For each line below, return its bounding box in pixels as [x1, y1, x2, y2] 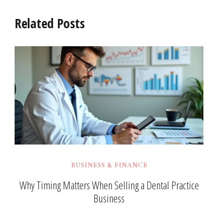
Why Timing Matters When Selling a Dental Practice [19, 177, 199, 192]
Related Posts [15, 14, 85, 33]
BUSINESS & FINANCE [71, 161, 147, 170]
